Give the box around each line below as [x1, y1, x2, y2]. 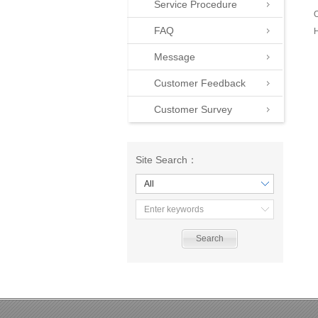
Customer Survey [154, 104, 232, 115]
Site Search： [136, 154, 197, 165]
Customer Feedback [154, 77, 246, 89]
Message [154, 51, 195, 62]
